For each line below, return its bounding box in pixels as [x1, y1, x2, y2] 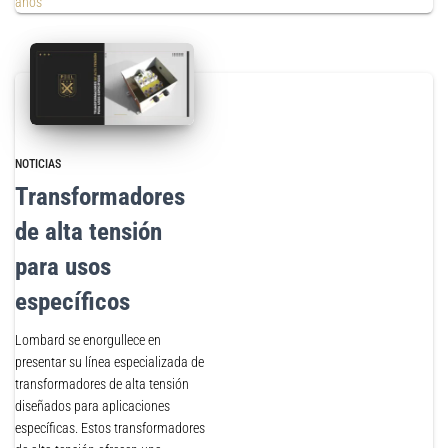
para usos [15, 252, 111, 281]
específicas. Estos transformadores [15, 420, 205, 436]
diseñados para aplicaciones [15, 398, 170, 414]
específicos [15, 287, 130, 316]
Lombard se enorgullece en [15, 332, 161, 348]
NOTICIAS [15, 157, 61, 171]
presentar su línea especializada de [15, 354, 204, 370]
